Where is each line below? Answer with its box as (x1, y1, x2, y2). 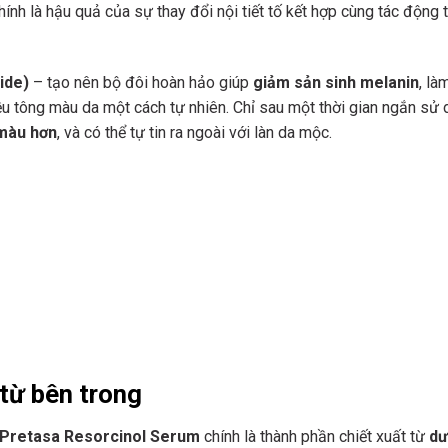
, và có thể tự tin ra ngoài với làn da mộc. (57, 123, 332, 143)
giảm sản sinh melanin (253, 73, 419, 93)
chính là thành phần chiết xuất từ (200, 426, 429, 446)
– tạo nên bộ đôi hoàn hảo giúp (29, 73, 253, 93)
